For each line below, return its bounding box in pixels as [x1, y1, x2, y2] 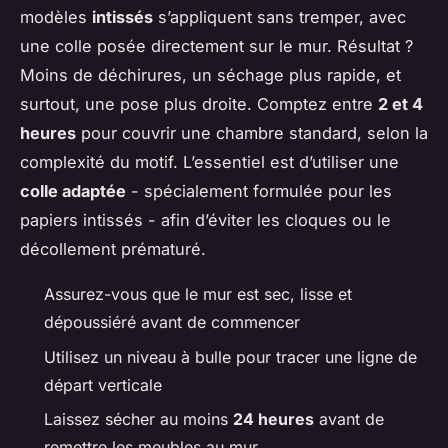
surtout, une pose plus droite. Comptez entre [20, 94, 378, 115]
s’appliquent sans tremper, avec [153, 7, 406, 28]
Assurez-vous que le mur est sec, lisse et [44, 284, 352, 305]
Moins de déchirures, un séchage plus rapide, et [20, 65, 401, 86]
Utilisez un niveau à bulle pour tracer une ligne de [44, 346, 417, 367]
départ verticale [44, 374, 162, 395]
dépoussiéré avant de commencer [44, 312, 300, 333]
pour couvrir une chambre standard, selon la [76, 123, 428, 144]
